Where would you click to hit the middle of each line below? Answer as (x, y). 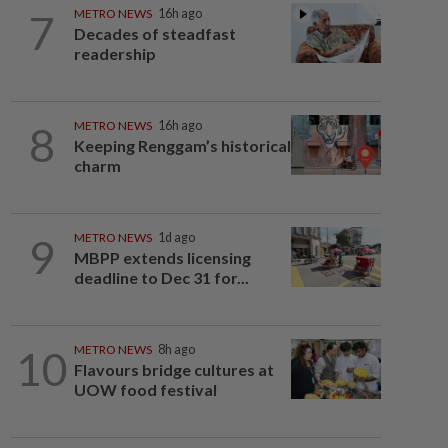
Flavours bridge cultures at (173, 369)
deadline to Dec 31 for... (161, 277)
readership (114, 53)
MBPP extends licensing (162, 257)
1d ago (176, 237)
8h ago (176, 349)
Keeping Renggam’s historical (182, 145)
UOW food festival (145, 389)
